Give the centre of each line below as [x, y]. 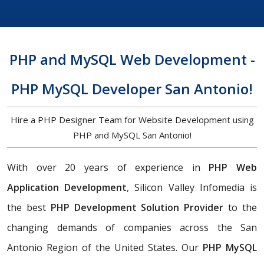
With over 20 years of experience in [108, 168]
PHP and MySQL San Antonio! [132, 135]
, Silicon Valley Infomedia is [192, 188]
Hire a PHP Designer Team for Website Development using [132, 120]
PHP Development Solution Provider [137, 208]
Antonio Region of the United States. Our [105, 248]
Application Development [67, 188]
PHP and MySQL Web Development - [132, 60]
